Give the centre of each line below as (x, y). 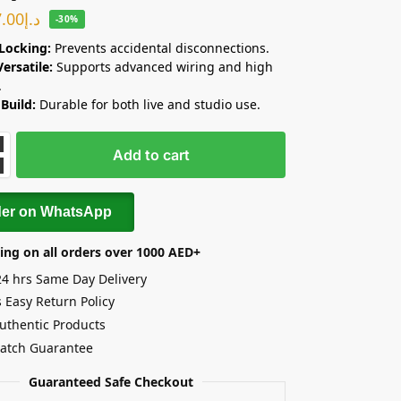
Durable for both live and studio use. (149, 104)
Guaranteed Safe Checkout (111, 381)
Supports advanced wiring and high (163, 66)
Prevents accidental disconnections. (161, 47)
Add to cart (151, 154)
